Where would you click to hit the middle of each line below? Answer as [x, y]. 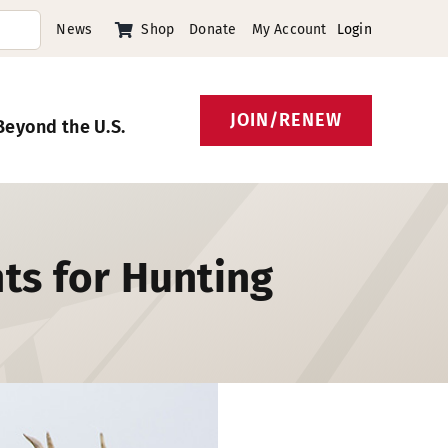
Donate [213, 29]
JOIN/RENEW [286, 119]
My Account [289, 29]
